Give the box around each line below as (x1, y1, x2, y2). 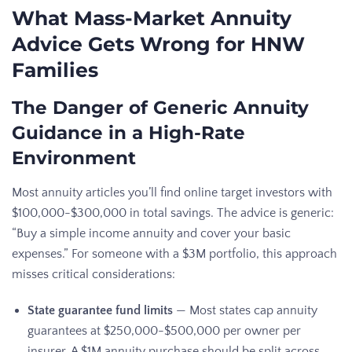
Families (12, 57, 98, 82)
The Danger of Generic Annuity (12, 96, 309, 119)
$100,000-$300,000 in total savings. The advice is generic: (12, 205, 334, 220)
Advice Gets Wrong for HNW (12, 31, 305, 56)
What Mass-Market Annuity (12, 5, 291, 30)
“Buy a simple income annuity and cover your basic (12, 225, 291, 240)
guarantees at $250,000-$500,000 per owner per (27, 323, 301, 338)
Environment (12, 146, 136, 169)
